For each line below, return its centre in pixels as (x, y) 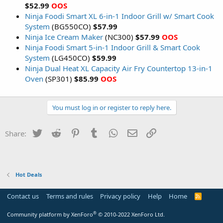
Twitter (55, 132)
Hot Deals (28, 174)
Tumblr (112, 132)
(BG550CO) (70, 26)
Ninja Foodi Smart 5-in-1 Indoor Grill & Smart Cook (112, 47)
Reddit (73, 132)
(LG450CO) (71, 57)
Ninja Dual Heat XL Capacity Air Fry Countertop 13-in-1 (119, 68)
